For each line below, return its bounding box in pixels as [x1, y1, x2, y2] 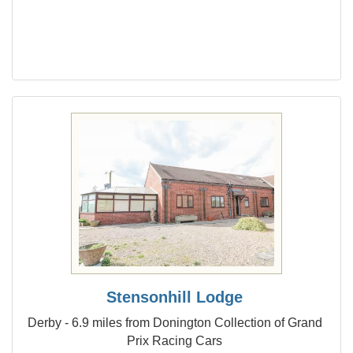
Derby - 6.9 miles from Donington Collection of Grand [27, 315, 322, 329]
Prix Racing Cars [127, 333, 223, 347]
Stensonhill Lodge [106, 288, 243, 306]
